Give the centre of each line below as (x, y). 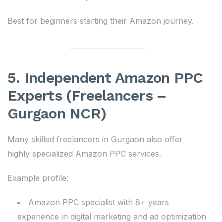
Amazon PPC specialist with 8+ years (99, 202)
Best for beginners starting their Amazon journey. (101, 21)
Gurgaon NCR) (57, 113)
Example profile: (38, 178)
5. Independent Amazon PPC (105, 78)
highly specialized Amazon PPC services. (84, 154)
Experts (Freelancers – (87, 95)
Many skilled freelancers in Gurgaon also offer (95, 139)
